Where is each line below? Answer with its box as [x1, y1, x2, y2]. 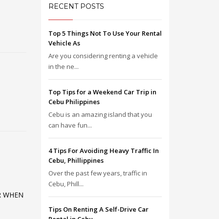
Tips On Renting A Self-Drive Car [48, 205, 149, 214]
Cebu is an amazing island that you [48, 110, 152, 119]
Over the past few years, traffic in [48, 169, 147, 177]
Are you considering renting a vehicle [48, 51, 158, 60]
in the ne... [48, 62, 79, 71]
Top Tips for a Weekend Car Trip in [48, 88, 156, 96]
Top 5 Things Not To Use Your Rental [48, 29, 162, 38]
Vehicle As [48, 39, 80, 47]
